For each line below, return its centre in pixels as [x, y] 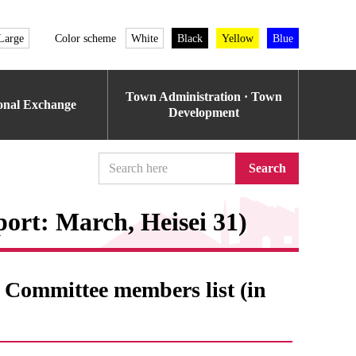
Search [267, 168]
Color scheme [85, 38]
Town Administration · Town [203, 97]
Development [203, 112]
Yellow [238, 38]
